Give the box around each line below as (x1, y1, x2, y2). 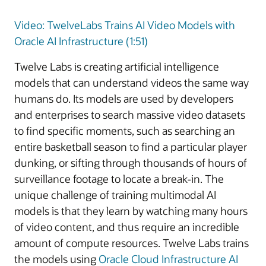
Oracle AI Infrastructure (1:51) (14, 34, 148, 48)
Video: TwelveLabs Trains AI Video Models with (14, 18, 235, 32)
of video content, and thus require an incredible (14, 220, 239, 234)
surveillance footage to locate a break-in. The (14, 172, 224, 186)
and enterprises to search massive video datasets (14, 107, 245, 122)
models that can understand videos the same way (14, 75, 249, 90)
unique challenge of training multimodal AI (14, 188, 216, 202)
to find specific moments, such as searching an (14, 123, 235, 138)
